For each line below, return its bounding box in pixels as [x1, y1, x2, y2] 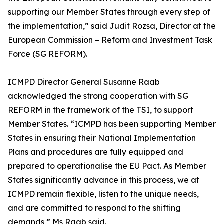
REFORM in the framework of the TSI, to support [8, 105, 193, 115]
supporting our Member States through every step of [8, 7, 210, 17]
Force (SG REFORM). [8, 49, 87, 59]
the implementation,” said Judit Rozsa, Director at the [8, 21, 216, 31]
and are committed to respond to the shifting [8, 203, 181, 213]
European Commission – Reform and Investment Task [8, 35, 212, 45]
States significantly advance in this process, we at [8, 175, 199, 185]
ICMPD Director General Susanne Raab [8, 77, 160, 87]
